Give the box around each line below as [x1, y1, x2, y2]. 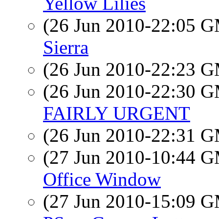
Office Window [43, 169, 161, 190]
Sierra [43, 37, 88, 58]
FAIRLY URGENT [43, 103, 190, 124]
